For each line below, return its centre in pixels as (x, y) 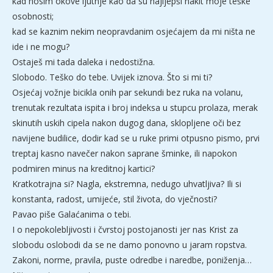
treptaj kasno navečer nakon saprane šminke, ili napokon (125, 153)
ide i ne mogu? (41, 46)
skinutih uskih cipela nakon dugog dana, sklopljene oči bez (126, 122)
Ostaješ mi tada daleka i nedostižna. (83, 62)
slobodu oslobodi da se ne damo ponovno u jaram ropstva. (129, 244)
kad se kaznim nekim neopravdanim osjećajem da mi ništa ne (134, 31)
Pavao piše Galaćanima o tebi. (72, 214)
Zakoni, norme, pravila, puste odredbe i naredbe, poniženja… (132, 260)
